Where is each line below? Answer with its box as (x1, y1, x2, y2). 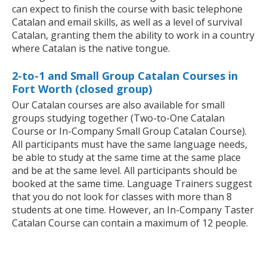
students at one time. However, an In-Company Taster (12, 203, 254, 217)
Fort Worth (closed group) (12, 82, 152, 97)
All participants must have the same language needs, (12, 138, 247, 151)
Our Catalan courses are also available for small (12, 98, 225, 112)
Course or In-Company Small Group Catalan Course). (12, 125, 247, 138)
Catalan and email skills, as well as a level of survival (12, 15, 242, 29)
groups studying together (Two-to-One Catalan (12, 111, 225, 125)
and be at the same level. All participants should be (12, 164, 237, 178)
